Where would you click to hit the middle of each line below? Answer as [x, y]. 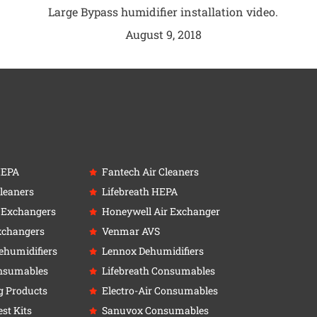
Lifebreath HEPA [139, 191]
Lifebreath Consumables [158, 270]
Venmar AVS [131, 231]
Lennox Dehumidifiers [152, 250]
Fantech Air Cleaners [150, 171]
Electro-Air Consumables [160, 290]
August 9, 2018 [163, 35]
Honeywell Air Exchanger [161, 211]
